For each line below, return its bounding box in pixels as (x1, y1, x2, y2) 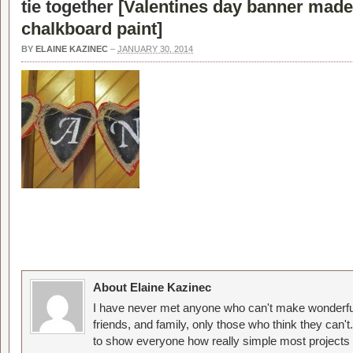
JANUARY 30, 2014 (117, 44, 193, 54)
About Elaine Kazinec (93, 281, 211, 294)
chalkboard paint (21, 19, 157, 39)
